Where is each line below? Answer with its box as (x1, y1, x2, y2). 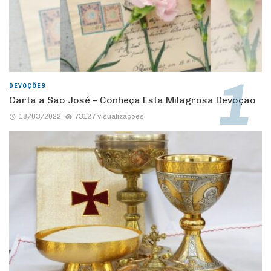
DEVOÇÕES (9, 82, 46, 89)
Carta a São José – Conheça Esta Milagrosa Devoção (9, 94, 256, 106)
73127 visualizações (74, 112, 145, 121)
